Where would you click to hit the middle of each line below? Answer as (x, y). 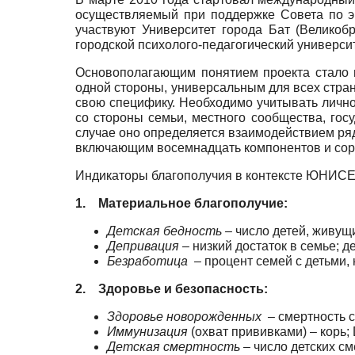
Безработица (147, 261)
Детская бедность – (170, 231)
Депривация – (148, 246)
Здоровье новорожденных (184, 317)
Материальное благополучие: (193, 204)
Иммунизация (147, 332)
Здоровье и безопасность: (183, 289)
